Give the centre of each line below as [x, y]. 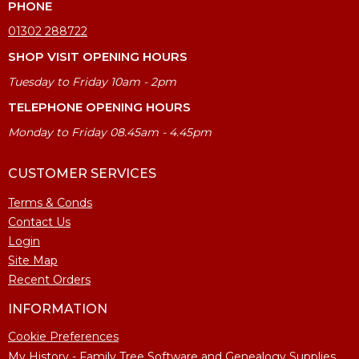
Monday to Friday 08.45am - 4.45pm [110, 132]
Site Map [33, 260]
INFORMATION [58, 309]
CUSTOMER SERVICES [82, 173]
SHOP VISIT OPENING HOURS [98, 56]
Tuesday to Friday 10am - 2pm [92, 81]
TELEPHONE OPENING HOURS [99, 107]
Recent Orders [49, 279]
